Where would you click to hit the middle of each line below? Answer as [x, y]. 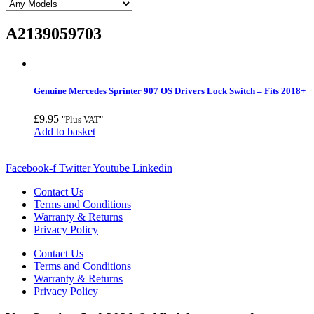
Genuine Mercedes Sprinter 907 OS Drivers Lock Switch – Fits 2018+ [170, 91]
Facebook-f [31, 168]
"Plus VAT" [82, 119]
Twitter [75, 168]
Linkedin [152, 168]
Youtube [111, 168]
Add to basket [64, 131]
